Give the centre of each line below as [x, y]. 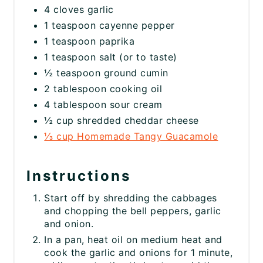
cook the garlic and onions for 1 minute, [139, 253]
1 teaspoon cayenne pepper [109, 26]
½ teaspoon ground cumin [106, 73]
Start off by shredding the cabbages [131, 198]
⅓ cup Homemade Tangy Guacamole [131, 136]
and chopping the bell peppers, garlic [133, 211]
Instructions [79, 176]
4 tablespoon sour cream [103, 105]
